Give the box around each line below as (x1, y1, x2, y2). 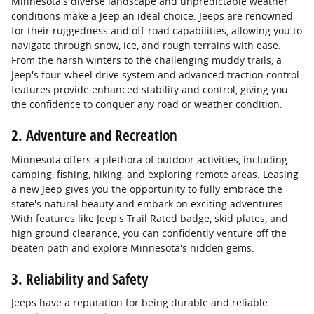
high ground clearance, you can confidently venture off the (11, 226, 287, 240)
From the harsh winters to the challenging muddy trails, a (11, 53, 282, 67)
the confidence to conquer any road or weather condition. (11, 97, 282, 111)
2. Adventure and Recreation (11, 125, 177, 145)
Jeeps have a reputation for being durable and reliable (11, 296, 268, 309)
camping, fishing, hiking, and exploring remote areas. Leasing (11, 167, 299, 181)
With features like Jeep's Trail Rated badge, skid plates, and (11, 211, 288, 225)
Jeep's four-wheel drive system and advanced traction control (11, 68, 299, 81)
